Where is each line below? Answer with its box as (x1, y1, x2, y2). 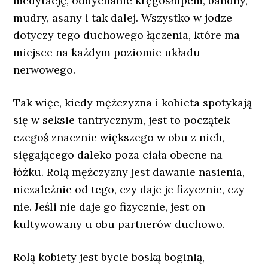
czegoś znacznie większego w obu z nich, (13, 130, 225, 144)
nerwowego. (13, 63, 76, 77)
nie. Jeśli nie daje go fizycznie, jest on (13, 200, 206, 214)
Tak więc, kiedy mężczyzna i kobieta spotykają (13, 96, 252, 109)
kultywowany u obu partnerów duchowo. (13, 217, 226, 231)
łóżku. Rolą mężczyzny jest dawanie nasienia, (13, 165, 245, 179)
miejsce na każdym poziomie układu (13, 45, 201, 59)
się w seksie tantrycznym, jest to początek (13, 113, 230, 127)
